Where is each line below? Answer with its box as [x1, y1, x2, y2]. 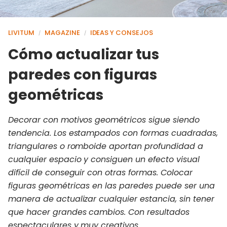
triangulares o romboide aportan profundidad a [8, 140, 203, 152]
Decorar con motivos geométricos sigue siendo [8, 113, 200, 126]
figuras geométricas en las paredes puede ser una [8, 179, 215, 192]
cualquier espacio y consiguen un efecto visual [8, 153, 200, 165]
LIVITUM [8, 27, 34, 37]
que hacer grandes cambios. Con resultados [8, 206, 190, 218]
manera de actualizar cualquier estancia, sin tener [8, 193, 214, 205]
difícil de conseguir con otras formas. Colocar [8, 166, 193, 178]
